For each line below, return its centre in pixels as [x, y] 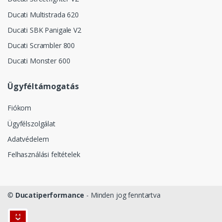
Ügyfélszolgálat [31, 123]
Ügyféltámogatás [43, 86]
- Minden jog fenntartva [122, 195]
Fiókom [20, 108]
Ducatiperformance [50, 195]
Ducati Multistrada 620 [43, 14]
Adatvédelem [28, 139]
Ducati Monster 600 [39, 61]
